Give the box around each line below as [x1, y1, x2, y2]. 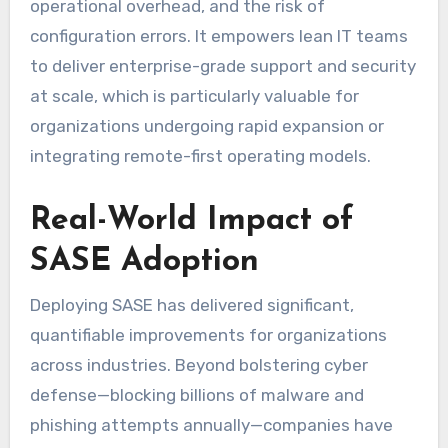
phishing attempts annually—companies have [29, 414, 393, 435]
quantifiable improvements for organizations [29, 324, 387, 345]
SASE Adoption [29, 246, 259, 279]
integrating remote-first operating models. [29, 146, 371, 167]
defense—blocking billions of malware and [29, 384, 364, 405]
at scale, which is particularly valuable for [29, 86, 359, 107]
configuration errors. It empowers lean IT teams [29, 26, 408, 47]
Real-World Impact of [29, 205, 354, 238]
